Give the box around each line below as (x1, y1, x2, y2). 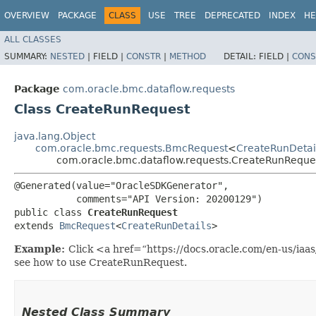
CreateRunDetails (121, 219, 212, 231)
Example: (14, 243, 68, 255)
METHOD (169, 51, 206, 61)
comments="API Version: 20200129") (14, 193, 262, 205)
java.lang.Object (14, 130, 95, 142)
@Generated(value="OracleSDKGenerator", (14, 179, 229, 191)
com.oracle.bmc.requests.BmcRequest (35, 142, 228, 154)
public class (14, 206, 87, 218)
